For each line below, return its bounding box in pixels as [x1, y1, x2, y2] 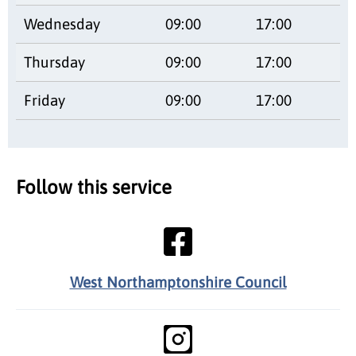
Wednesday [24, 14, 100, 33]
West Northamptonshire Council [69, 273, 287, 291]
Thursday [24, 52, 85, 71]
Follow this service [16, 176, 172, 198]
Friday [24, 91, 65, 109]
